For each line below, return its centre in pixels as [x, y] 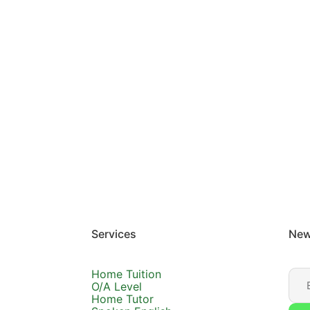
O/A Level [117, 287]
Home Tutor [122, 299]
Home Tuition [126, 274]
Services [114, 234]
